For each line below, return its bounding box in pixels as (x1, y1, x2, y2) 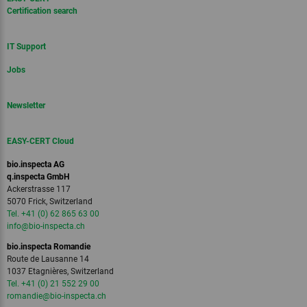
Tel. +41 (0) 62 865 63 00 (7, 209, 99, 219)
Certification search (7, 6, 77, 16)
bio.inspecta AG (7, 160, 64, 169)
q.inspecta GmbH (7, 172, 69, 182)
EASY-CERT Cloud (7, 136, 74, 146)
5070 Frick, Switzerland (7, 197, 93, 206)
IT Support (7, 42, 46, 51)
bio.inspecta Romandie (7, 242, 90, 251)
